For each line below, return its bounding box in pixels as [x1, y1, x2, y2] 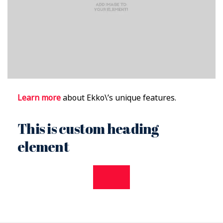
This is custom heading [17, 119, 159, 138]
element [17, 137, 69, 156]
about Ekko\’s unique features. [61, 92, 176, 104]
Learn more [17, 92, 61, 104]
